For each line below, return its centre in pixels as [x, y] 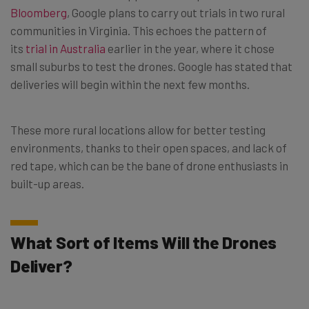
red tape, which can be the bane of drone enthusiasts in [149, 165]
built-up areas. [47, 183]
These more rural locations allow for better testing [138, 129]
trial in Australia [66, 48]
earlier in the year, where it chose [190, 48]
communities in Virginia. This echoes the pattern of [139, 30]
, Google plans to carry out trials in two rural [176, 12]
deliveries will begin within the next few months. [130, 84]
